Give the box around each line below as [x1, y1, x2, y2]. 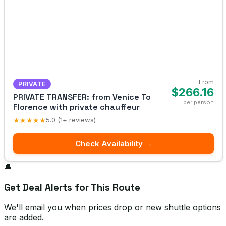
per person [183, 98, 214, 106]
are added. [4, 212, 44, 223]
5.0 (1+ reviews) [46, 116, 96, 124]
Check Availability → [75, 138, 152, 148]
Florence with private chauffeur [13, 101, 140, 112]
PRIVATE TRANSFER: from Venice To [13, 91, 151, 102]
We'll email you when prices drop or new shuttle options [4, 202, 221, 213]
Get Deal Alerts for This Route [4, 181, 140, 193]
